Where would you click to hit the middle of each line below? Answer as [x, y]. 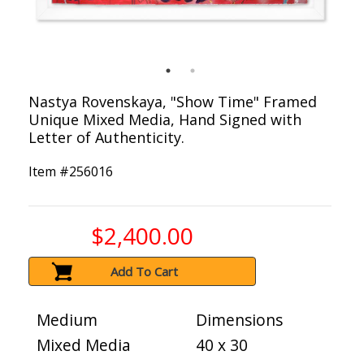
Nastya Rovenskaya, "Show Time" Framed [173, 102]
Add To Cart [145, 272]
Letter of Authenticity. [106, 138]
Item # [49, 172]
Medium [67, 320]
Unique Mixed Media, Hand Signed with [165, 120]
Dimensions [239, 320]
